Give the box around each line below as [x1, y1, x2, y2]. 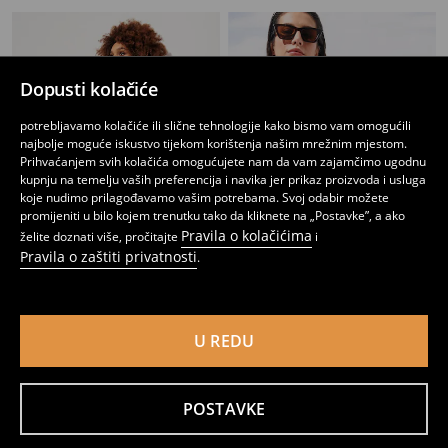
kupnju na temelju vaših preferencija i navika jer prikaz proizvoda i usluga [20, 171, 426, 188]
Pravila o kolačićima [181, 226, 312, 245]
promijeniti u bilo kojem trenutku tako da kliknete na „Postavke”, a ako [20, 207, 405, 224]
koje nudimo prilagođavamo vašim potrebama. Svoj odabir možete [20, 189, 389, 206]
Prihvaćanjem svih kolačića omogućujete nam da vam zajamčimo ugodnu [20, 153, 426, 170]
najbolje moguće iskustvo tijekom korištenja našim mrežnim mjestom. [20, 135, 407, 152]
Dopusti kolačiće [20, 77, 158, 101]
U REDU [193, 330, 255, 352]
